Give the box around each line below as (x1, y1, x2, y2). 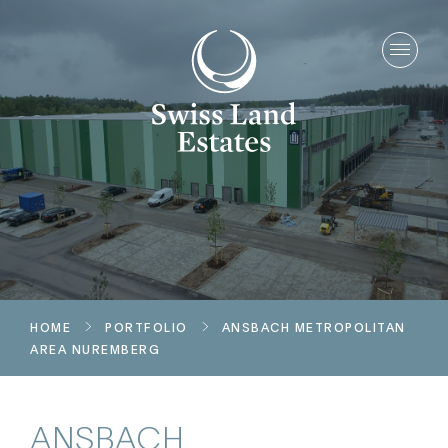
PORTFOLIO (105, 319, 188, 334)
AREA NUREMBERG (30, 341, 160, 356)
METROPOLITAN (290, 319, 406, 334)
